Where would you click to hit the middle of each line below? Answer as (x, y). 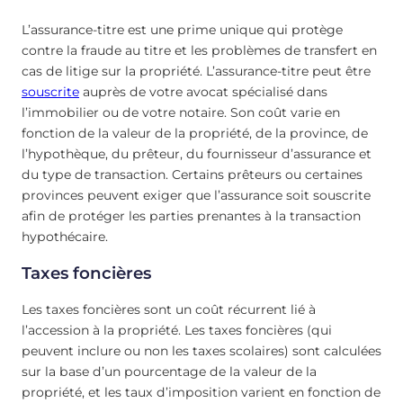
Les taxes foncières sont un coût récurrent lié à (169, 310)
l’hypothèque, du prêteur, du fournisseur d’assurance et (197, 153)
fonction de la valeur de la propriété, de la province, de (195, 133)
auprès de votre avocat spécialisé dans (203, 91)
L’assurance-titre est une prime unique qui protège (182, 29)
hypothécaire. (65, 236)
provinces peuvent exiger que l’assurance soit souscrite (196, 195)
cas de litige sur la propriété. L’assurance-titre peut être (196, 71)
